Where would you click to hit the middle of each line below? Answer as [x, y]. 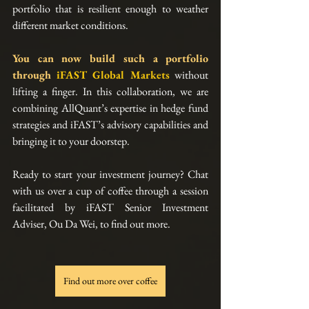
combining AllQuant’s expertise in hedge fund [110, 108]
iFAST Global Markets [113, 75]
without [191, 75]
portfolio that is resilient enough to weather [110, 9]
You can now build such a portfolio [110, 59]
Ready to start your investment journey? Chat [110, 175]
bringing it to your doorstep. [71, 141]
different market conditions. [70, 26]
